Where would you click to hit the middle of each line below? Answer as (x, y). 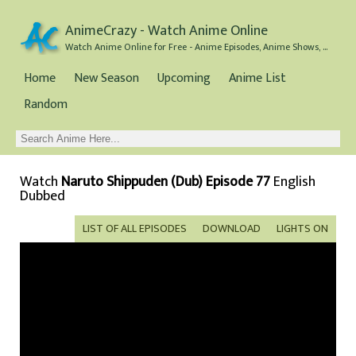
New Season (106, 78)
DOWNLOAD (232, 228)
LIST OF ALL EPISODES (135, 228)
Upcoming (184, 78)
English (293, 182)
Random (46, 104)
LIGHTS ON (302, 228)
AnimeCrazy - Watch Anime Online (166, 31)
